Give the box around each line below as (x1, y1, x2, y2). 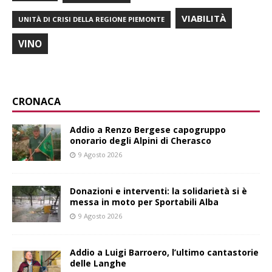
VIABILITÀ (182, 12, 226, 24)
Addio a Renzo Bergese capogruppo (70, 123, 226, 135)
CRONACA (12, 94, 61, 108)
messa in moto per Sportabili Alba (70, 195, 219, 208)
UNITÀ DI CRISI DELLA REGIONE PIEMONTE (18, 14, 165, 24)
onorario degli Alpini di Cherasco (70, 134, 211, 146)
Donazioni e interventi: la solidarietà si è (70, 185, 247, 197)
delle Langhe (70, 257, 126, 269)
